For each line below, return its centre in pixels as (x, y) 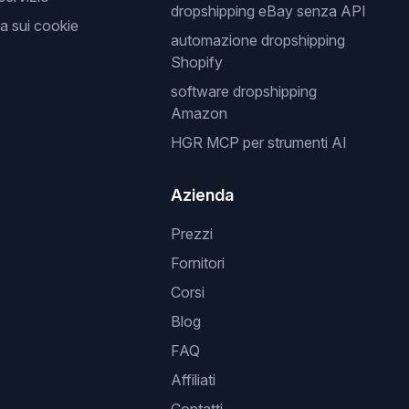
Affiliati (194, 380)
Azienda (203, 195)
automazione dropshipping (258, 40)
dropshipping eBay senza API (269, 11)
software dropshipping (244, 91)
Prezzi (192, 234)
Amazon (199, 113)
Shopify (197, 62)
